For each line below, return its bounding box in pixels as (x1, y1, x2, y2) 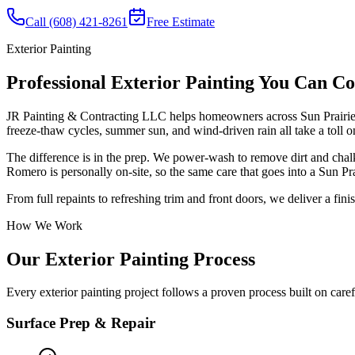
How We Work (6, 218, 82, 232)
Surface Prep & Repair (6, 315, 155, 332)
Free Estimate (147, 14, 215, 29)
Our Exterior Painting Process (6, 248, 255, 269)
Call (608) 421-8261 (25, 14, 128, 29)
